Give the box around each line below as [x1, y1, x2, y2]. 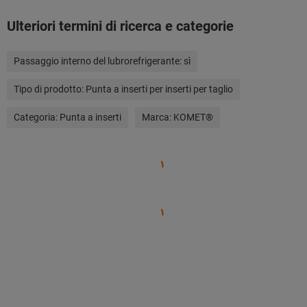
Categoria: [14, 112, 60, 123]
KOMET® [173, 112, 213, 123]
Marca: [142, 112, 173, 123]
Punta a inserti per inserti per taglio [86, 84, 233, 95]
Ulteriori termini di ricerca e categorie [7, 18, 234, 34]
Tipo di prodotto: [14, 84, 86, 95]
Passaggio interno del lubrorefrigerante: [14, 56, 184, 66]
